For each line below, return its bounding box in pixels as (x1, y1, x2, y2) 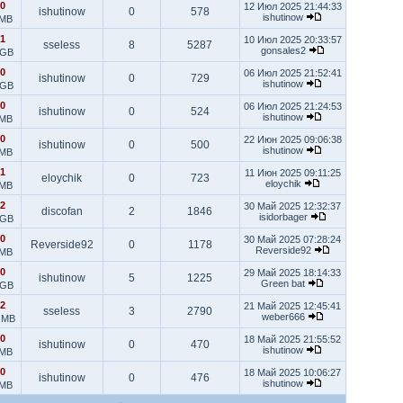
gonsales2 (260, 45, 309, 56)
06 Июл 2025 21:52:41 (243, 67, 342, 78)
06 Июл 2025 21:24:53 (243, 101, 342, 112)
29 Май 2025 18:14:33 (244, 267, 341, 278)
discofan (40, 205, 83, 218)
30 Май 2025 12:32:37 (244, 201, 341, 211)
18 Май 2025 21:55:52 (244, 334, 341, 345)
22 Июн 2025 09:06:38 (243, 134, 342, 145)
